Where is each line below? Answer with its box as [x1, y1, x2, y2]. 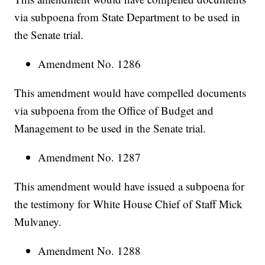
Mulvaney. [14, 214, 62, 230]
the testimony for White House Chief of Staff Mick [14, 196, 243, 212]
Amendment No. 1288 [38, 243, 141, 258]
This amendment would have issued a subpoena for [14, 179, 245, 194]
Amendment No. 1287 [38, 150, 141, 165]
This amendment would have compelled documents [14, 85, 247, 101]
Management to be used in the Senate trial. [14, 121, 206, 136]
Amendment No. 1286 [38, 56, 141, 72]
